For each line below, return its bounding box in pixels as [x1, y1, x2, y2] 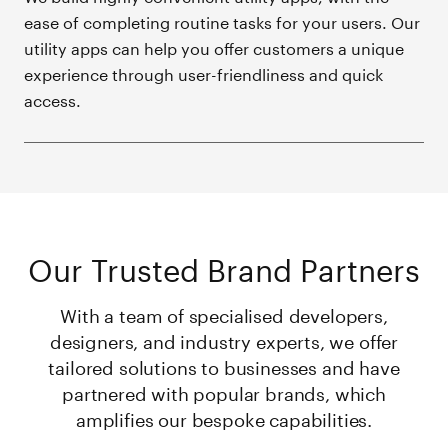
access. [24, 86, 82, 112]
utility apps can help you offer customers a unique [24, 34, 405, 60]
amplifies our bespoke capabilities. [75, 403, 373, 432]
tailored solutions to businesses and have [48, 351, 400, 380]
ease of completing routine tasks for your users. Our [24, 8, 421, 34]
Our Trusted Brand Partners [28, 242, 420, 290]
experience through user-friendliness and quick [24, 60, 384, 86]
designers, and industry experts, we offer [49, 325, 399, 354]
